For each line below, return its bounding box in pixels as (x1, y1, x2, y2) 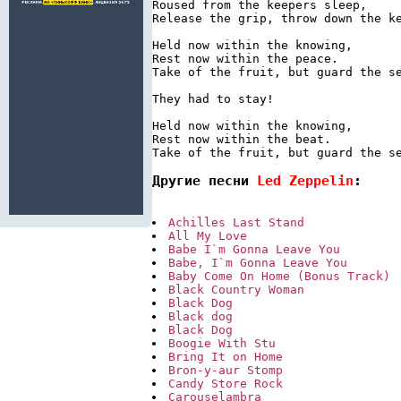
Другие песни (152, 172, 257, 189)
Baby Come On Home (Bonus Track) (168, 269, 390, 284)
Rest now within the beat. (152, 132, 331, 146)
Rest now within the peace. (152, 51, 338, 65)
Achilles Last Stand (168, 216, 304, 230)
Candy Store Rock (168, 377, 283, 391)
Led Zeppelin (257, 172, 354, 189)
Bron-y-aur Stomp (168, 363, 283, 378)
